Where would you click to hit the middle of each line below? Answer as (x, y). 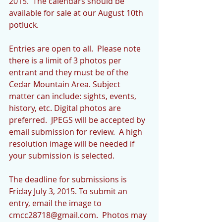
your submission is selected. (63, 155)
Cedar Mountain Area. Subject (66, 84)
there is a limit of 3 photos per (66, 60)
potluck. (25, 25)
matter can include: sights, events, (74, 96)
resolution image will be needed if (73, 143)
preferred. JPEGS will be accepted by (78, 120)
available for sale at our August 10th (77, 13)
